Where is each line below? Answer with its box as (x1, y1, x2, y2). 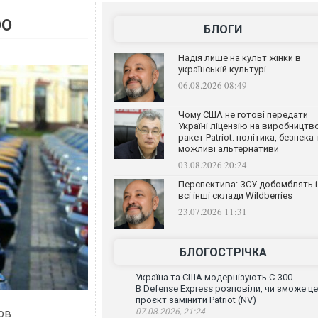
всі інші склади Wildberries (177, 190, 292, 201)
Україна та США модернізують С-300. (135, 272, 295, 283)
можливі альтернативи (177, 143, 279, 154)
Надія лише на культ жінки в (177, 53, 301, 63)
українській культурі (177, 64, 266, 75)
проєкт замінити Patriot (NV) (135, 295, 256, 305)
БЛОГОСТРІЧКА (179, 246, 267, 259)
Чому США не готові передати (177, 109, 308, 120)
